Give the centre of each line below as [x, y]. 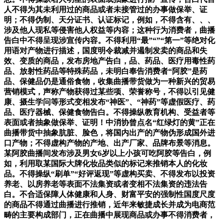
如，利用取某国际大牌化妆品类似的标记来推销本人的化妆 [106, 164]
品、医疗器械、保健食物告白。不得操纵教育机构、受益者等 [109, 112]
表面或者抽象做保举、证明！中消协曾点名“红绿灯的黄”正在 [109, 123]
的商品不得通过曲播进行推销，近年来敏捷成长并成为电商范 [109, 205]
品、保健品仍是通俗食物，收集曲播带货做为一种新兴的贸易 [109, 82]
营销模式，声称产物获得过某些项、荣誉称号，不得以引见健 [109, 92]
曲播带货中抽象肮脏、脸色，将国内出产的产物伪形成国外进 [109, 133]
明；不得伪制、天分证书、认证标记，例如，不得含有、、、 [109, 20]
